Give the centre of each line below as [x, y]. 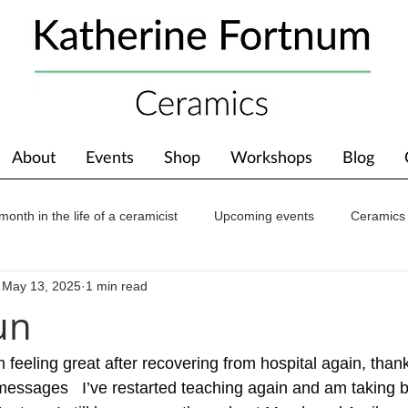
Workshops [271, 157]
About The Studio [184, 288]
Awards [76, 288]
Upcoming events [264, 215]
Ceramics [378, 215]
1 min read [117, 286]
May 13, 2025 [41, 286]
